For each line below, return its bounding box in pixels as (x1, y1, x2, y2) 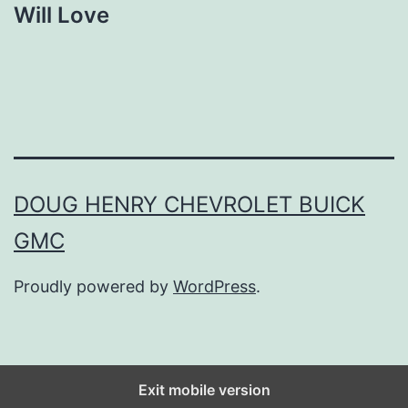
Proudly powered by (14, 276, 173, 296)
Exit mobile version (138, 380, 270, 399)
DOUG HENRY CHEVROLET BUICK (14, 190, 365, 218)
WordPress (173, 276, 256, 296)
